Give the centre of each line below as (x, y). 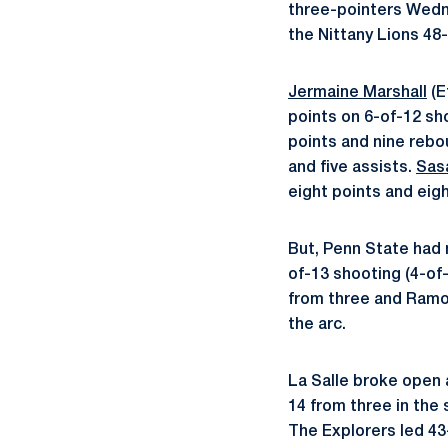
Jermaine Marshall (357, 93)
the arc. (317, 325)
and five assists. (352, 168)
